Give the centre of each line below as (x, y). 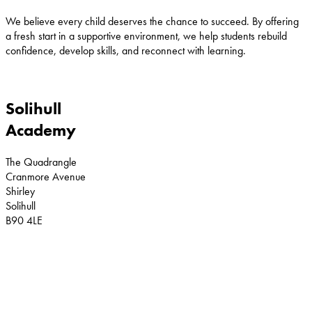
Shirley (20, 191)
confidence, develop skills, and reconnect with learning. (126, 50)
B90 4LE (24, 220)
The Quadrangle (41, 162)
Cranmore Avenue (46, 176)
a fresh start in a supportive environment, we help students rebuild (146, 36)
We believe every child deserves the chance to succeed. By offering (152, 21)
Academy (41, 130)
